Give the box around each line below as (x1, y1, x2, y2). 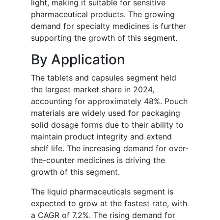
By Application (31, 51, 125, 68)
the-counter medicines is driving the (31, 155, 165, 165)
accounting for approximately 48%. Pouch (31, 96, 188, 107)
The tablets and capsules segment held (31, 73, 176, 83)
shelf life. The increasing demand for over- (31, 143, 189, 154)
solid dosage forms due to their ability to (31, 120, 184, 130)
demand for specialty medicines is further (31, 21, 186, 31)
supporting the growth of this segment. (31, 33, 177, 43)
